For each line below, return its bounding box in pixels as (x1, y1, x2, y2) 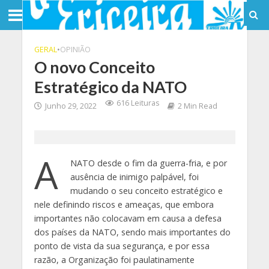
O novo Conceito (34, 57, 155, 77)
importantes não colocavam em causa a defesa (34, 213, 222, 224)
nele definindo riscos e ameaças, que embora (34, 199, 214, 210)
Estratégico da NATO (34, 77, 187, 97)
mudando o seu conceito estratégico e (70, 185, 223, 196)
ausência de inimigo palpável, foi (70, 171, 199, 183)
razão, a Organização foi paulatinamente (34, 254, 197, 265)
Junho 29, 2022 (44, 101, 97, 111)
